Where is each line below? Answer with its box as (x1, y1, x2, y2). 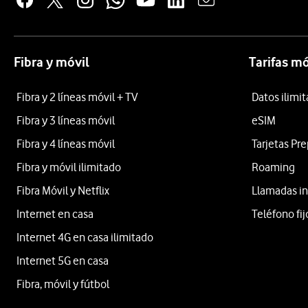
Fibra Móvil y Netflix (16, 184, 109, 197)
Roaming (252, 160, 295, 174)
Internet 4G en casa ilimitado (16, 230, 153, 244)
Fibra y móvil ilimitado (16, 160, 121, 174)
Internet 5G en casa (16, 254, 109, 267)
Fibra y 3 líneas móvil (16, 113, 115, 127)
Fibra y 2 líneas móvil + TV (16, 90, 137, 104)
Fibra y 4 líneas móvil (16, 137, 115, 151)
